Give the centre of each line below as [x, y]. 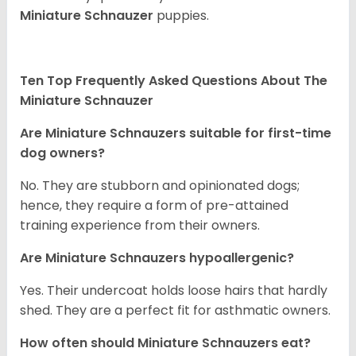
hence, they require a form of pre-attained [154, 206]
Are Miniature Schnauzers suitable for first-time [176, 133]
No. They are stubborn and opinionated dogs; [160, 186]
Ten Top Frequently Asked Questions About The [174, 81]
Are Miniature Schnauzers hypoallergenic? [157, 258]
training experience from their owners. [140, 226]
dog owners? [62, 153]
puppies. [183, 16]
